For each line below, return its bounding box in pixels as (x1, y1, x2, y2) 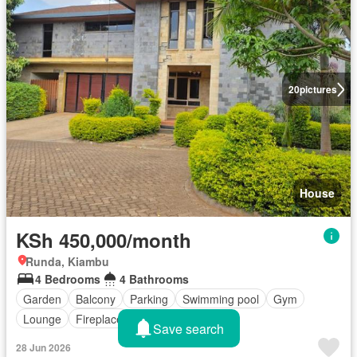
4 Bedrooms (35, 271, 100, 288)
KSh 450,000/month (16, 226, 191, 254)
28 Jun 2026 (16, 340, 71, 355)
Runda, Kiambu (25, 253, 109, 270)
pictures (299, 82, 337, 97)
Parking (130, 290, 168, 307)
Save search (152, 319, 224, 338)
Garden (23, 290, 61, 307)
